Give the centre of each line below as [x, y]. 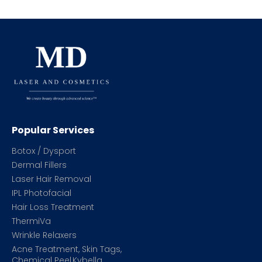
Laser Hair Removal [51, 179]
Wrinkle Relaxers [44, 235]
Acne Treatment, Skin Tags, [67, 249]
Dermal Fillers [39, 165]
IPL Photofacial [42, 193]
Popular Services [53, 130]
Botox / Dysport [44, 151]
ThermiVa [31, 221]
